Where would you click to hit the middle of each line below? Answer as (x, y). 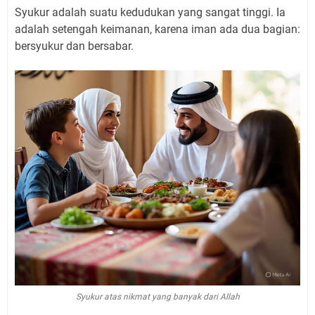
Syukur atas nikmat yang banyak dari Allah (157, 296)
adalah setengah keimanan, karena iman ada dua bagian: (157, 29)
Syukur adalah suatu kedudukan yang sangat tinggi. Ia (150, 12)
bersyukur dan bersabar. (74, 46)
